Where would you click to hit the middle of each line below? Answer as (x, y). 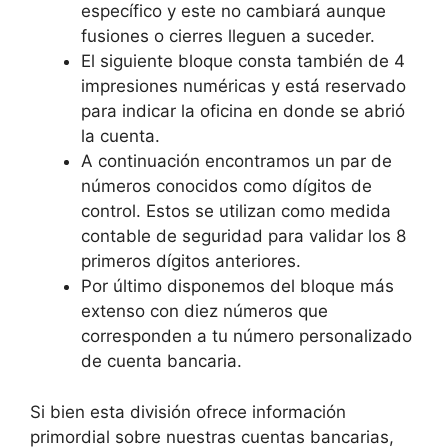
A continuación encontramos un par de (236, 161)
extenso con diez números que (204, 311)
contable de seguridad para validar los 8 (243, 236)
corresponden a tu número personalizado (246, 336)
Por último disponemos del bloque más (237, 286)
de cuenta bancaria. (161, 361)
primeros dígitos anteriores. (191, 261)
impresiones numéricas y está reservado (243, 86)
